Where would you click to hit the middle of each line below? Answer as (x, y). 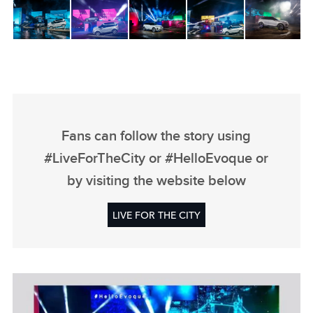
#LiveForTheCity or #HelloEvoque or (156, 159)
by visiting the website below (156, 181)
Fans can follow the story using (156, 137)
